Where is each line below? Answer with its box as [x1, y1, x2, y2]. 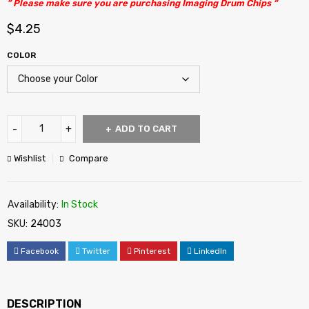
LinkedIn [194, 246, 227, 256]
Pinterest [134, 246, 170, 256]
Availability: [8, 199, 59, 210]
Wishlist [14, 153, 46, 163]
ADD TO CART [115, 123, 177, 134]
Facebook [21, 246, 59, 256]
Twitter [82, 246, 110, 256]
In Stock [61, 199, 98, 210]
